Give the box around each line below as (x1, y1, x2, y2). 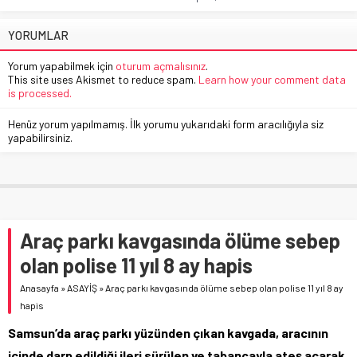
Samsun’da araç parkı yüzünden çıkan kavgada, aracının (8, 324, 328, 340)
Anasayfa (20, 281, 59, 293)
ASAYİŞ (67, 281, 97, 293)
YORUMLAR (8, 27, 69, 42)
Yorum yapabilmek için (8, 58, 116, 73)
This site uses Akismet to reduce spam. (8, 72, 198, 86)
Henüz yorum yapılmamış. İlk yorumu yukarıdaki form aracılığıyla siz (8, 116, 324, 131)
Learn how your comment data (198, 72, 346, 86)
